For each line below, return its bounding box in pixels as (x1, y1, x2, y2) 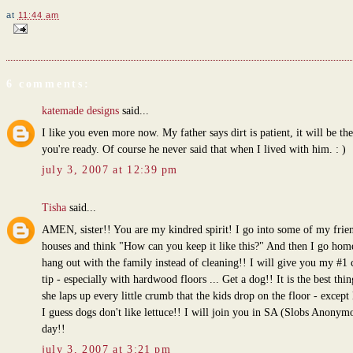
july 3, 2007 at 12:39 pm (41, 164, 178, 176)
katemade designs (41, 104, 119, 117)
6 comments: (6, 78, 91, 91)
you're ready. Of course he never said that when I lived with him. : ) (41, 143, 346, 155)
